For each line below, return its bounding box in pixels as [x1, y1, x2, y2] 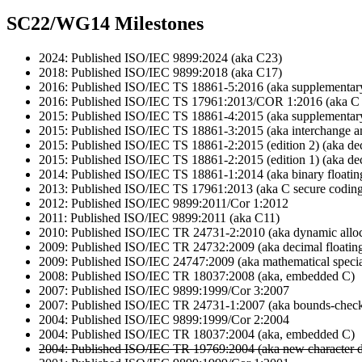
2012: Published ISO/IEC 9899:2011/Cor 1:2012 [39, 196, 288, 210]
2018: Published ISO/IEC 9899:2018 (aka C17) [39, 65, 282, 79]
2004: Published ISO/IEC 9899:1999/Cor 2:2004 [39, 312, 289, 326]
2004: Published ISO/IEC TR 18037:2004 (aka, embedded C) [39, 326, 355, 341]
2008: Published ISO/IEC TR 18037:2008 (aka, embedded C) [39, 268, 355, 283]
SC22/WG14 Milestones [6, 12, 204, 34]
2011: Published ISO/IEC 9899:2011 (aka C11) [39, 210, 280, 225]
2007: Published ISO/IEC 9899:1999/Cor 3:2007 [39, 283, 289, 297]
